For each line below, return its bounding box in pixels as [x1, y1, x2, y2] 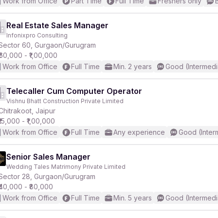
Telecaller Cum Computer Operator [6, 86, 142, 96]
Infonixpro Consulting [6, 32, 68, 39]
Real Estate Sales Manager [6, 20, 109, 30]
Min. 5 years [113, 194, 152, 202]
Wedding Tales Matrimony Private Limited [6, 163, 126, 170]
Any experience [113, 128, 165, 136]
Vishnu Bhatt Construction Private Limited [6, 97, 124, 105]
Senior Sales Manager [6, 152, 91, 162]
